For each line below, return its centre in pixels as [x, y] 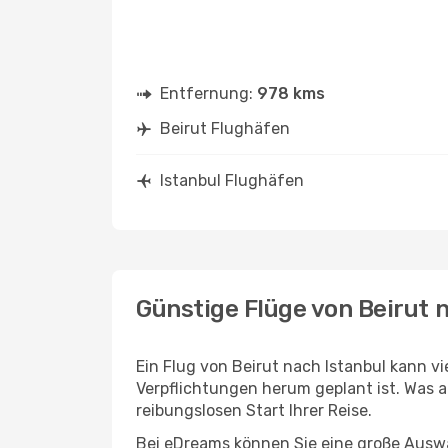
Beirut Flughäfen [225, 128]
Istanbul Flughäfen [232, 180]
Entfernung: [208, 93]
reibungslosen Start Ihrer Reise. [254, 410]
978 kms [291, 93]
